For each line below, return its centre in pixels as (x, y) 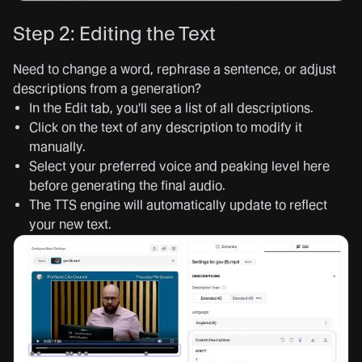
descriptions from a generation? (107, 88)
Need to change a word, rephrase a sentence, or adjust (175, 69)
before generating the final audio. (127, 185)
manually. (57, 146)
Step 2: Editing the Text (114, 33)
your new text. (70, 224)
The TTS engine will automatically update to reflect (178, 204)
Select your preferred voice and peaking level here (179, 166)
